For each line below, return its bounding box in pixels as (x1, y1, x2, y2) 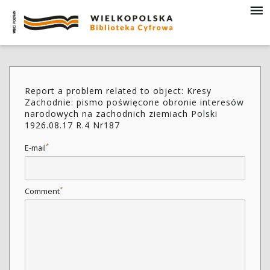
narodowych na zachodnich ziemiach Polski (25, 108, 218, 119)
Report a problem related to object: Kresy (25, 85, 212, 96)
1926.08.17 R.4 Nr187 (25, 119, 120, 131)
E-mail (25, 143, 46, 153)
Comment (25, 186, 60, 196)
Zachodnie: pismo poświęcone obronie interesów (25, 96, 244, 108)
